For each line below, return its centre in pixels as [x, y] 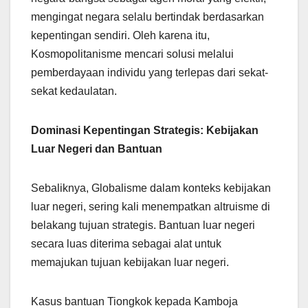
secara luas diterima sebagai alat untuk [126, 244]
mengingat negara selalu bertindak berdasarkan [147, 17]
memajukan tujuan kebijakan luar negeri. [130, 263]
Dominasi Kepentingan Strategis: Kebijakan [145, 131]
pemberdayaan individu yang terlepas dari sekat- [150, 73]
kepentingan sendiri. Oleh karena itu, [120, 36]
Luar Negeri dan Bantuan [97, 149]
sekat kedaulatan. [74, 91]
